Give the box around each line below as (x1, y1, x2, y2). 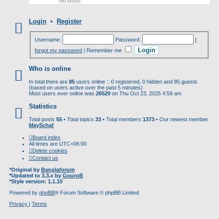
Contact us (32, 154, 58, 161)
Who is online (29, 65, 71, 73)
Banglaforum (41, 166, 75, 173)
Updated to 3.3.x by (11, 172, 63, 178)
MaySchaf (29, 122, 54, 128)
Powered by (9, 189, 39, 196)
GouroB (63, 172, 83, 178)
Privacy (9, 200, 27, 207)
